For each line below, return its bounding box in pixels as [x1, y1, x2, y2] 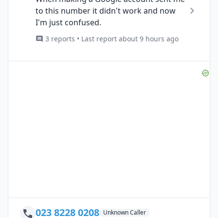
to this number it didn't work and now [36, 5, 176, 16]
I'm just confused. [36, 17, 101, 28]
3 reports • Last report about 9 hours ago [45, 34, 179, 43]
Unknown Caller [103, 208, 146, 217]
